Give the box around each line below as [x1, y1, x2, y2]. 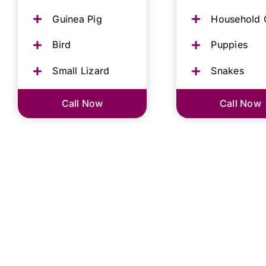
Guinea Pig [52, 12, 102, 25]
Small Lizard [52, 64, 110, 77]
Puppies [211, 39, 248, 51]
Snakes [211, 64, 244, 77]
